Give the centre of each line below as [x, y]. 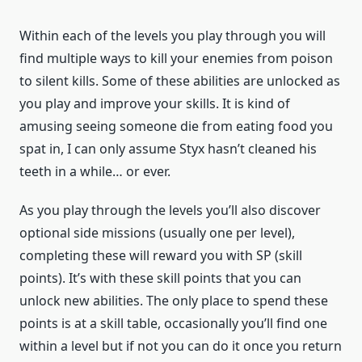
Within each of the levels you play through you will [173, 36]
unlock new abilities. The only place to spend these [174, 301]
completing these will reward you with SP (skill [161, 256]
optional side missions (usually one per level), [157, 233]
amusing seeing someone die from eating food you [176, 126]
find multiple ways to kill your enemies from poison [176, 59]
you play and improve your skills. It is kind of [155, 104]
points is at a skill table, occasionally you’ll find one [173, 324]
